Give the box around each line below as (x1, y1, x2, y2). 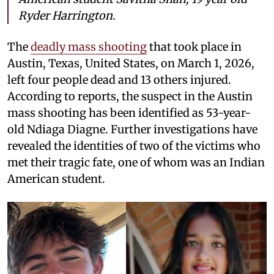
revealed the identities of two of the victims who (7, 138, 261, 153)
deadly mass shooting (31, 39, 147, 54)
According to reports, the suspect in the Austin (7, 89, 253, 103)
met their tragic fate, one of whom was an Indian (7, 155, 265, 169)
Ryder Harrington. (18, 8, 116, 23)
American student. (7, 171, 105, 186)
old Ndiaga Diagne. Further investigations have (7, 122, 257, 136)
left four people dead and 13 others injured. (7, 72, 231, 87)
